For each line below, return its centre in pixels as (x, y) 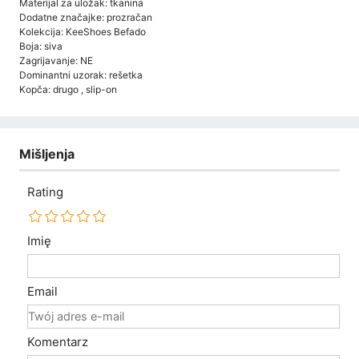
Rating (45, 192)
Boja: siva (41, 46)
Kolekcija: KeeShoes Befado (83, 31)
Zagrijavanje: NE (56, 60)
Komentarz (58, 342)
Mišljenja (47, 153)
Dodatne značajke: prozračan (86, 17)
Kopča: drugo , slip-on (68, 89)
